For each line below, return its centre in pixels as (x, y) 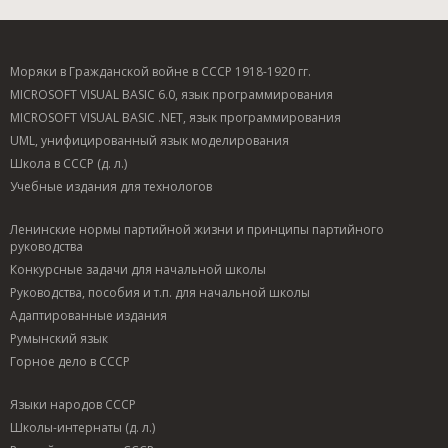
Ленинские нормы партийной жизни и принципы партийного (197, 229)
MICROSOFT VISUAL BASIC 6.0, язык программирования (171, 94)
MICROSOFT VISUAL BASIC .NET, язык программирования (175, 117)
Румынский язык (59, 338)
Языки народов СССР (73, 404)
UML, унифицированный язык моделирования (149, 140)
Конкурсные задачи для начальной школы (138, 269)
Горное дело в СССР (70, 361)
